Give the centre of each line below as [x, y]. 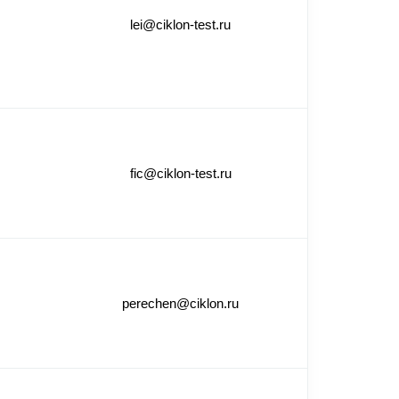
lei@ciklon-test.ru [180, 25]
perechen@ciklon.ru [180, 304]
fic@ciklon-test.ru [180, 174]
